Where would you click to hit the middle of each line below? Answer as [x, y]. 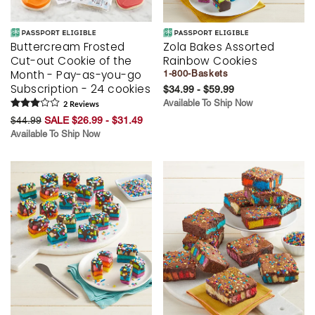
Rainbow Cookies [211, 61]
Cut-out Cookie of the [71, 61]
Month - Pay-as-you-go [76, 75]
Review [82, 105]
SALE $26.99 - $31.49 [94, 121]
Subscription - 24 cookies [81, 89]
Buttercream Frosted [68, 47]
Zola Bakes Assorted [219, 47]
